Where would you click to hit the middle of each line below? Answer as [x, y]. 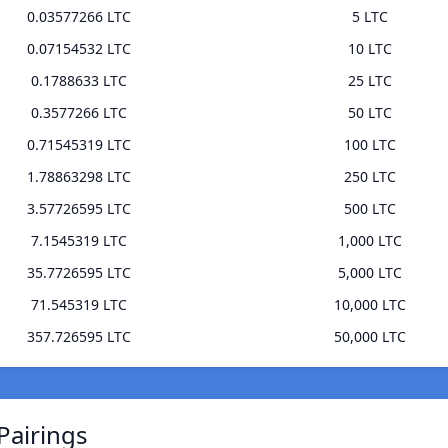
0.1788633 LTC [78, 81]
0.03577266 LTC [78, 17]
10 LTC [369, 49]
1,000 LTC [369, 241]
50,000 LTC [369, 337]
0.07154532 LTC [78, 49]
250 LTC [369, 177]
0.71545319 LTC [78, 145]
